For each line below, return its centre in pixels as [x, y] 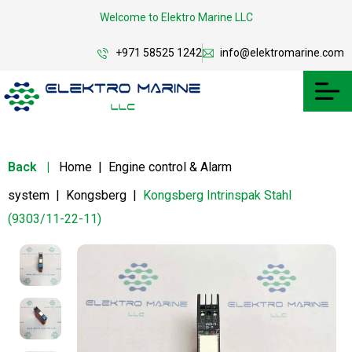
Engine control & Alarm [170, 167]
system [29, 195]
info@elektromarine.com [282, 53]
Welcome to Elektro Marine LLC [176, 17]
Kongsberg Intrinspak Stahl [217, 195]
